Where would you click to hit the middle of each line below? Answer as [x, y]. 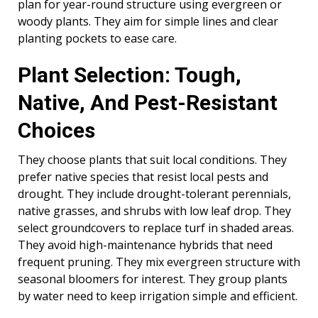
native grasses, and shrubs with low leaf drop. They [154, 210]
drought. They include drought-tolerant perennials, [154, 193]
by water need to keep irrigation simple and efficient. [158, 296]
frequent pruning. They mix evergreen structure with [159, 262]
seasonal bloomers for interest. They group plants [153, 279]
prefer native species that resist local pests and [143, 176]
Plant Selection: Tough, [130, 75]
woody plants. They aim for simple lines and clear [148, 21]
